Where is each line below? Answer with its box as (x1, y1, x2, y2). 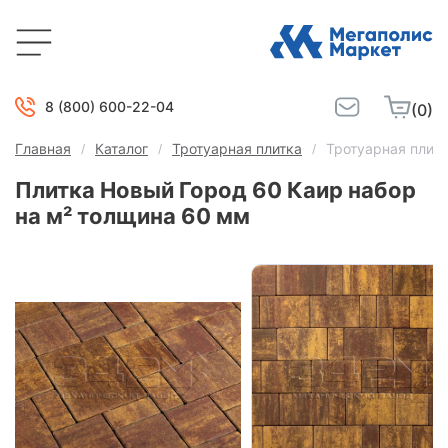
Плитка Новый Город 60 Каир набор (15, 177, 416, 203)
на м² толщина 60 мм (15, 203, 250, 229)
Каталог (95, 140, 148, 157)
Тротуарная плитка (172, 140, 302, 157)
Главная (15, 140, 71, 157)
